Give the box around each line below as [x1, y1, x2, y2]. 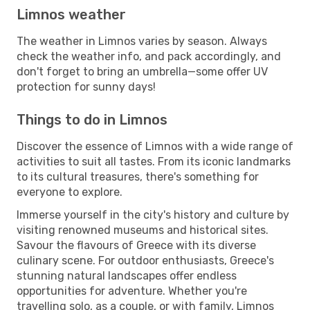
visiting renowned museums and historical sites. [17, 223, 268, 237]
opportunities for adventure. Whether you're [17, 284, 247, 298]
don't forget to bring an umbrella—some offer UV [17, 64, 268, 78]
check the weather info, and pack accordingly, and [17, 49, 281, 63]
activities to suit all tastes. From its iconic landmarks [17, 154, 291, 168]
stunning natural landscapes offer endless [17, 268, 237, 282]
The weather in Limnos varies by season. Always [17, 34, 267, 48]
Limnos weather [17, 6, 126, 23]
